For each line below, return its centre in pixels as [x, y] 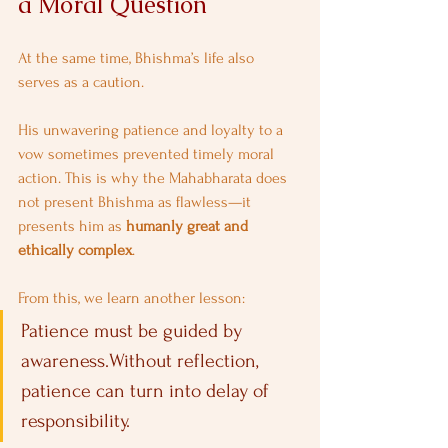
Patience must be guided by [134, 331]
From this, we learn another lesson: [131, 298]
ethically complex [75, 250]
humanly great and [189, 226]
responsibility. [75, 421]
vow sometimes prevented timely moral [148, 154]
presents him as [72, 226]
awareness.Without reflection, [142, 361]
